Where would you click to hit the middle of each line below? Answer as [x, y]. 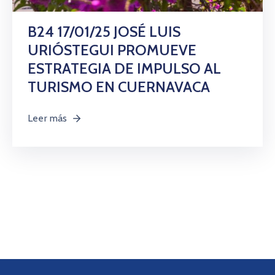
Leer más [48, 118]
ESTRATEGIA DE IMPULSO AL [124, 69]
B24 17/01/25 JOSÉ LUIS [104, 32]
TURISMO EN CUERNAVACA [119, 87]
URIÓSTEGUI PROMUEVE [112, 50]
